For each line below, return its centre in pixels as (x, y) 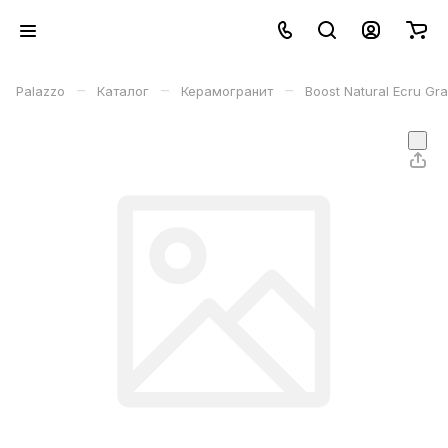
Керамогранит (227, 91)
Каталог (123, 91)
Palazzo (40, 91)
